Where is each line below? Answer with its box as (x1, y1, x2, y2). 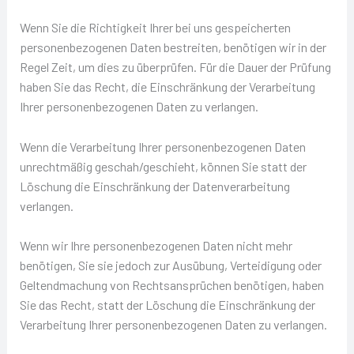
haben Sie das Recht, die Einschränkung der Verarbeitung (19, 79, 315, 95)
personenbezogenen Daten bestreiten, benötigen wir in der (19, 40, 326, 55)
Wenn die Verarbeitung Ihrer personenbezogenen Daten (19, 138, 306, 154)
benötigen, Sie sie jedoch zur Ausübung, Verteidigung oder (19, 258, 322, 273)
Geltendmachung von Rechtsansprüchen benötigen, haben (19, 277, 324, 293)
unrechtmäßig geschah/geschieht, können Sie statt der (19, 158, 307, 174)
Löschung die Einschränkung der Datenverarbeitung (19, 178, 290, 194)
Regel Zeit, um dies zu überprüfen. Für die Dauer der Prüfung (19, 59, 331, 75)
